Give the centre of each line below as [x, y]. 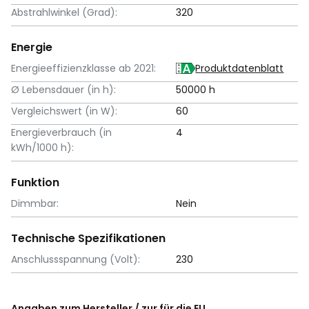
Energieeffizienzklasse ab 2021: [83, 68]
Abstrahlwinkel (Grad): [64, 12]
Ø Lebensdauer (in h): [63, 89]
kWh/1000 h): [42, 147]
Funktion [35, 182]
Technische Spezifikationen [88, 238]
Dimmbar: [35, 203]
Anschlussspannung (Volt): [76, 259]
